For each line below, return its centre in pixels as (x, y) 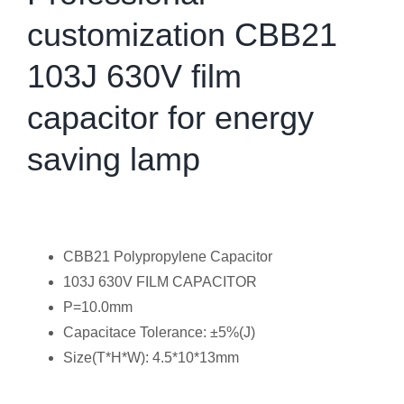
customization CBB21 (182, 35)
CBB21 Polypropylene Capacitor (168, 257)
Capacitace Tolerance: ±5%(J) (159, 332)
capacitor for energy (170, 118)
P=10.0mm (98, 307)
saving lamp (114, 159)
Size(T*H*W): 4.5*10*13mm (151, 358)
